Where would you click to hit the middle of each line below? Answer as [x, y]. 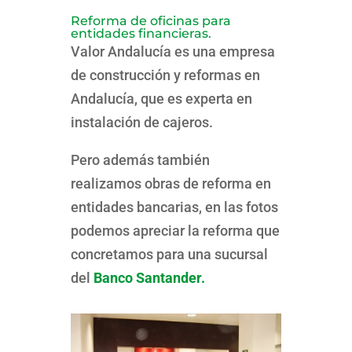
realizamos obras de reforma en [170, 183]
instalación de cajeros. [141, 122]
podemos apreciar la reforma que [175, 231]
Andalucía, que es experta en [161, 99]
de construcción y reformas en [165, 75]
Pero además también [140, 160]
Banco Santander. [149, 278]
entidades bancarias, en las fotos [174, 207]
